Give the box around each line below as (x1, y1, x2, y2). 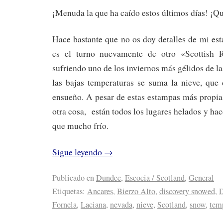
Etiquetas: (52, 185, 85, 197)
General (189, 172, 214, 183)
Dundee (96, 172, 121, 183)
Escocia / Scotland (125, 172, 185, 183)
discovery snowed (159, 185, 215, 197)
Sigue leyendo (52, 146, 104, 158)
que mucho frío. (52, 119, 109, 131)
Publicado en (52, 172, 94, 183)
